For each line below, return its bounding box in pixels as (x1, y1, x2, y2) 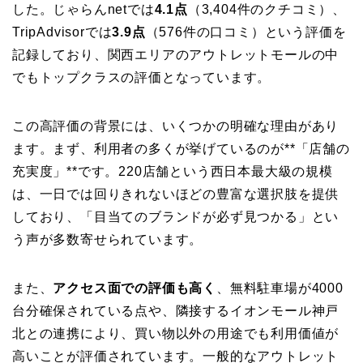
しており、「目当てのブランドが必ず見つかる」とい (12, 210, 340, 224)
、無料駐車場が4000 (216, 281, 344, 296)
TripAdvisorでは (12, 25, 113, 40)
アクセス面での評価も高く (53, 281, 217, 296)
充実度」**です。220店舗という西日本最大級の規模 (12, 164, 333, 179)
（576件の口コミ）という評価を (145, 25, 347, 40)
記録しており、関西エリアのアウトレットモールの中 (12, 48, 340, 62)
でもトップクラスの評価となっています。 (12, 70, 271, 85)
